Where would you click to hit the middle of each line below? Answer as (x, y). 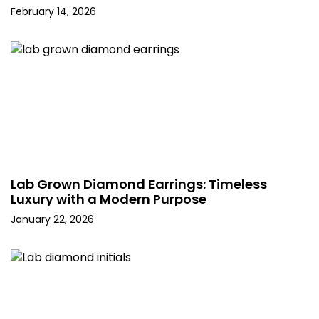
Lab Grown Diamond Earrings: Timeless (139, 184)
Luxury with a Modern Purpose (109, 199)
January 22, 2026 (52, 220)
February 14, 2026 (53, 12)
